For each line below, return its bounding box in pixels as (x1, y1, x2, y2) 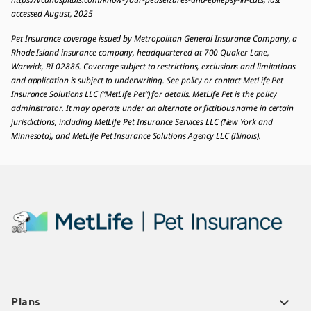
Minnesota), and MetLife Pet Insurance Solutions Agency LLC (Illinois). (11, 130, 261, 142)
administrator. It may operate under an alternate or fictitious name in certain (11, 102, 294, 115)
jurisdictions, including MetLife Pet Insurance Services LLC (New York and (11, 116, 273, 128)
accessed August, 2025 (11, 8, 94, 20)
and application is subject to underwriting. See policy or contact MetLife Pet (11, 74, 284, 87)
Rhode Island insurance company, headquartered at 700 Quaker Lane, (11, 47, 270, 59)
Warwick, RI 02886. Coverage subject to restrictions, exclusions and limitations (11, 60, 296, 73)
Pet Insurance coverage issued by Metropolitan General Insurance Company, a (11, 33, 298, 45)
